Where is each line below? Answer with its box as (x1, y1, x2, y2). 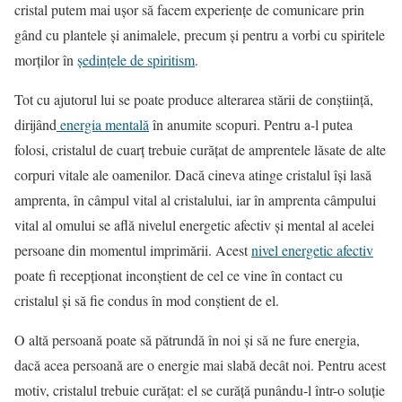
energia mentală (57, 115, 149, 134)
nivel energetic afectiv (251, 240, 373, 259)
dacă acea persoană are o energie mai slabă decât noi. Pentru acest (14, 355, 386, 374)
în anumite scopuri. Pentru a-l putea (149, 115, 353, 134)
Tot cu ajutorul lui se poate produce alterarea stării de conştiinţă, (14, 90, 373, 109)
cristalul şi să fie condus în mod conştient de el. (14, 291, 279, 310)
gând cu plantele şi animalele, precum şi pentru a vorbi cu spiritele (14, 25, 385, 44)
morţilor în (14, 50, 77, 69)
